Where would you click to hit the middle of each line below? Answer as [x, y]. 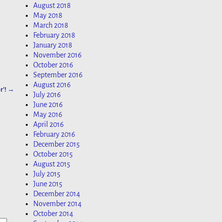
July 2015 [47, 174]
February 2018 [54, 35]
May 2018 [48, 16]
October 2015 [53, 154]
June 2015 [48, 184]
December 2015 [56, 144]
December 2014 [57, 194]
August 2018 [52, 6]
